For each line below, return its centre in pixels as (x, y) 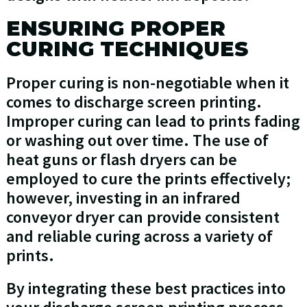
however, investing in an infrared (123, 198)
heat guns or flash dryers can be (121, 160)
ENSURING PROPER (115, 29)
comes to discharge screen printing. (134, 102)
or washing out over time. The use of (137, 140)
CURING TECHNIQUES (127, 49)
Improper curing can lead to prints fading (153, 121)
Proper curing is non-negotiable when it (147, 83)
